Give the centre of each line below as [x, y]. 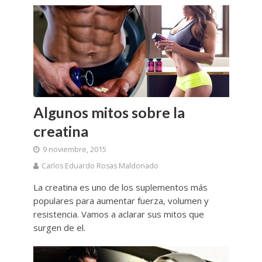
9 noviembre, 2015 [74, 150]
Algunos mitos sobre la [109, 113]
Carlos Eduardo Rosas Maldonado [100, 166]
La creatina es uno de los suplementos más [120, 187]
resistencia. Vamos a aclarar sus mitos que [118, 214]
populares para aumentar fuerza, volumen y [121, 201]
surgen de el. [59, 228]
